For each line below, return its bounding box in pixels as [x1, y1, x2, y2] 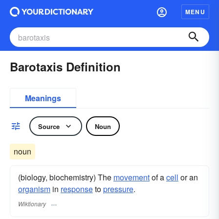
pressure [103, 183, 133, 195]
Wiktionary [18, 199, 46, 208]
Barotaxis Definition [10, 58, 121, 75]
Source [38, 121, 60, 131]
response [61, 183, 93, 195]
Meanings [25, 92, 61, 104]
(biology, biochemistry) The [18, 172, 113, 183]
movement [113, 172, 150, 183]
